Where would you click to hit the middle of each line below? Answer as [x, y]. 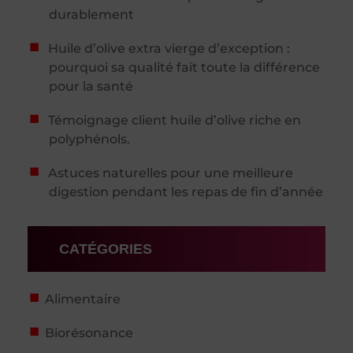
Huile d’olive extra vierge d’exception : [169, 48]
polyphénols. [90, 139]
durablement [92, 14]
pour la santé [91, 86]
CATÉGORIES [106, 249]
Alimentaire [82, 299]
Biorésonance [89, 333]
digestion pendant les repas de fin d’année [186, 191]
